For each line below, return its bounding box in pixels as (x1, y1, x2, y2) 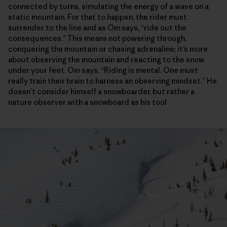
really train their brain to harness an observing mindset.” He (8, 75, 217, 86)
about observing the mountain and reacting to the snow (8, 54, 204, 64)
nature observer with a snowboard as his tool (8, 97, 167, 107)
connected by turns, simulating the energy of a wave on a (8, 1, 209, 11)
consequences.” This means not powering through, (8, 33, 186, 43)
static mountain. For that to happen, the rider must (8, 12, 187, 22)
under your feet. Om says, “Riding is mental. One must (8, 65, 198, 75)
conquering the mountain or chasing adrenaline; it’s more (8, 44, 208, 54)
